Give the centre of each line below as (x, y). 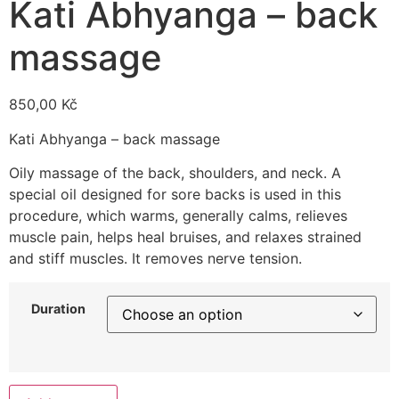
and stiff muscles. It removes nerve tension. (155, 259)
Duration (58, 308)
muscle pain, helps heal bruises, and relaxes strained (185, 237)
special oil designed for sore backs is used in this (175, 195)
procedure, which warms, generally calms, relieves (178, 216)
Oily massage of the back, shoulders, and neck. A (175, 173)
